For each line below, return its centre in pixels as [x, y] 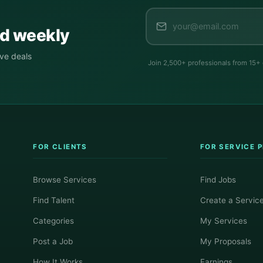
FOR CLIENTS [60, 147]
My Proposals [225, 241]
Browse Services [65, 179]
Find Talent [54, 200]
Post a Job [53, 241]
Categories [54, 220]
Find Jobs [218, 179]
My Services [223, 220]
